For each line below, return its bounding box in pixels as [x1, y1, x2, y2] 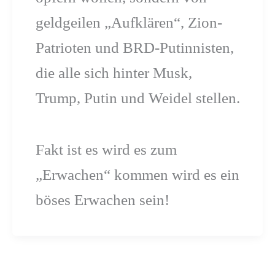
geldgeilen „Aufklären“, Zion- [35, 14, 222, 31]
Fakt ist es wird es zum [35, 141, 177, 158]
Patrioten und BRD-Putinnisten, [35, 39, 234, 56]
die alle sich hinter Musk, [35, 64, 192, 81]
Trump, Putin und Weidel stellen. [35, 89, 240, 106]
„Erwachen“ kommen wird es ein [35, 166, 239, 184]
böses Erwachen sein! [35, 192, 169, 209]
